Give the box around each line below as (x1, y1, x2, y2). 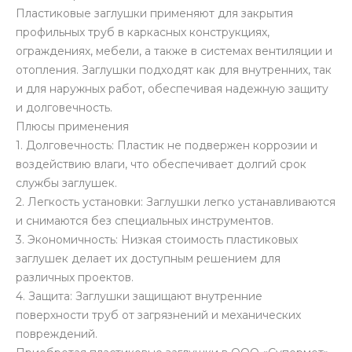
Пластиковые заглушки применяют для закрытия (16, 6, 293, 21)
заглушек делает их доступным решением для (16, 251, 280, 266)
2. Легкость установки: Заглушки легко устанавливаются (16, 195, 335, 210)
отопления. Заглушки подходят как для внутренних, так (16, 63, 332, 78)
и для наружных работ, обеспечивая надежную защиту (16, 82, 328, 97)
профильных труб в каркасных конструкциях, (16, 25, 269, 40)
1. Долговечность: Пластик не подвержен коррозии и (16, 138, 317, 153)
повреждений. (16, 327, 97, 342)
